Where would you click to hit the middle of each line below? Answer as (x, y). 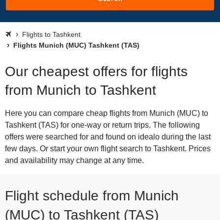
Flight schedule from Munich (92, 196)
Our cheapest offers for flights (96, 71)
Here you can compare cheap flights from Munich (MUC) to (107, 113)
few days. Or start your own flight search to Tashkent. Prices (108, 149)
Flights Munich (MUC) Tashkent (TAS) (75, 45)
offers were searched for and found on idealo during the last (108, 137)
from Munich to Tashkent (81, 90)
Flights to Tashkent (51, 34)
